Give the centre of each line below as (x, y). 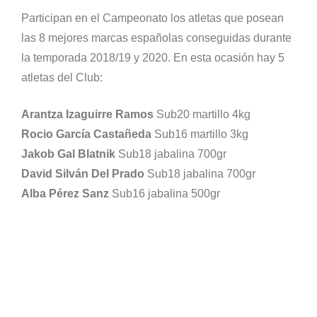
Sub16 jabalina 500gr (165, 194)
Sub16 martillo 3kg (200, 134)
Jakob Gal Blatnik (68, 154)
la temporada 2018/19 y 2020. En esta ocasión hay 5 (153, 58)
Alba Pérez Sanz (65, 194)
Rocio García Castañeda (86, 134)
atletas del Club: (62, 77)
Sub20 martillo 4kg (202, 114)
